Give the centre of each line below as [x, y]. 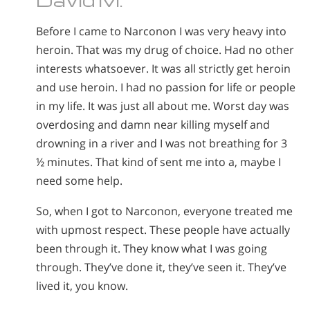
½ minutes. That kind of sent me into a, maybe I [158, 162]
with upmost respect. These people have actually [163, 230]
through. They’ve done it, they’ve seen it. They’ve [161, 267]
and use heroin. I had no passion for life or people [166, 87]
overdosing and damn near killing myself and [153, 124]
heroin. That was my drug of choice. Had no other [165, 49]
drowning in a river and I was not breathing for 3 [162, 143]
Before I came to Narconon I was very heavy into [161, 31]
